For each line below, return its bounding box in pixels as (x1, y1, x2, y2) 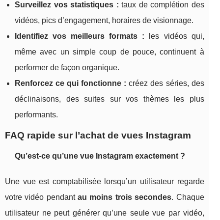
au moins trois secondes (78, 193, 172, 202)
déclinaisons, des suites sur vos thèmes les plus (15, 95, 204, 104)
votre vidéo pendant (5, 193, 78, 202)
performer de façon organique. (15, 63, 119, 72)
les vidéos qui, (144, 32, 204, 41)
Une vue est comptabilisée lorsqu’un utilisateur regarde (5, 177, 204, 186)
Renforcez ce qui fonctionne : (15, 79, 127, 88)
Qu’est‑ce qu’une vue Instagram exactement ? (15, 152, 185, 161)
